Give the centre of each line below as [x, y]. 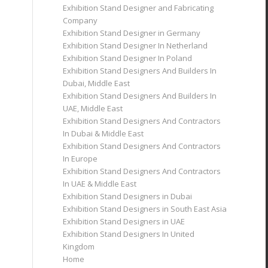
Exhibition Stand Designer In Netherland [135, 45]
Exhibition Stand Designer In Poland [128, 58]
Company [80, 20]
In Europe [80, 159]
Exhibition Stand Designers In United [129, 234]
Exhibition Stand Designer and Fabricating [138, 8]
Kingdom [79, 246]
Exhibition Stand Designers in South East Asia [145, 209]
